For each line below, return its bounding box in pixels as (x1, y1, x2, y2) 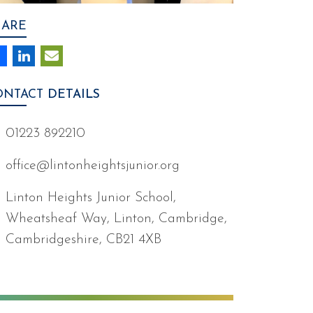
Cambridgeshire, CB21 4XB (6, 233, 161, 247)
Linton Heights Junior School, (6, 191, 176, 205)
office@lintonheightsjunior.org (6, 159, 180, 173)
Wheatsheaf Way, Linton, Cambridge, (6, 212, 227, 226)
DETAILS (43, 89, 100, 101)
